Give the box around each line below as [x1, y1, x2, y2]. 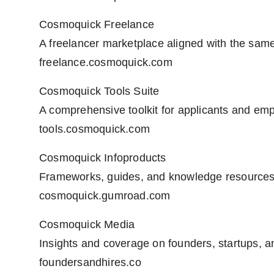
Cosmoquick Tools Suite [39, 85, 160, 98]
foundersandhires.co [39, 256, 141, 269]
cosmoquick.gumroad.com [39, 190, 171, 202]
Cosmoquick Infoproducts [39, 152, 166, 165]
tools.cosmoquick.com [39, 123, 150, 136]
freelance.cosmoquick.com [39, 56, 172, 69]
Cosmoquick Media [39, 218, 135, 231]
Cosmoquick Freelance [39, 18, 154, 31]
